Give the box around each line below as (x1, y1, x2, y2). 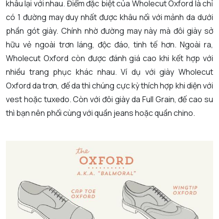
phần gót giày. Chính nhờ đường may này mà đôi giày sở (6, 25, 213, 37)
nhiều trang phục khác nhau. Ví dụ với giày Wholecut (6, 66, 213, 78)
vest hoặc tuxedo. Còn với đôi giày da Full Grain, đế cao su (6, 94, 213, 105)
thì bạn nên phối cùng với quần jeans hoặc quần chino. (6, 108, 195, 119)
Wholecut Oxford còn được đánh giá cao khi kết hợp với (6, 53, 213, 64)
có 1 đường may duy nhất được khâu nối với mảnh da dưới (6, 12, 213, 23)
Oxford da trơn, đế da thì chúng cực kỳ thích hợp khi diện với (6, 80, 213, 91)
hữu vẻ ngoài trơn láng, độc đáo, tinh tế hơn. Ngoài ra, (6, 39, 213, 50)
